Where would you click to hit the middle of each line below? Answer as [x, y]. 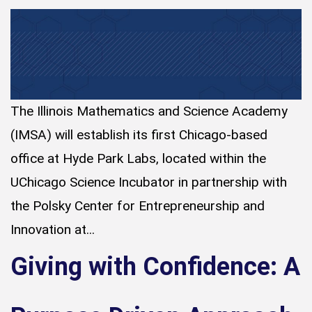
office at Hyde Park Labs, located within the [138, 159]
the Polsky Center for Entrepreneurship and [138, 206]
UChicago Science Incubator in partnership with [149, 182]
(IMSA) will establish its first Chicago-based [139, 135]
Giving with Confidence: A [155, 267]
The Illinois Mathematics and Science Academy [149, 111]
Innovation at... [53, 230]
